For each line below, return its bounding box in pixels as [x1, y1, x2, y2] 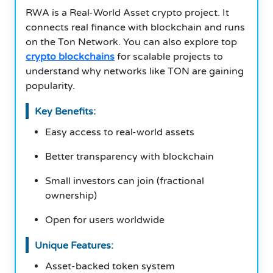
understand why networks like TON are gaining [26, 65, 244, 77]
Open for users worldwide [45, 213, 165, 226]
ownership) [45, 189, 97, 202]
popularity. [26, 79, 75, 92]
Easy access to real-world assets [45, 126, 194, 138]
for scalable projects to [115, 50, 223, 63]
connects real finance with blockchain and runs [26, 21, 245, 34]
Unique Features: [35, 239, 113, 252]
